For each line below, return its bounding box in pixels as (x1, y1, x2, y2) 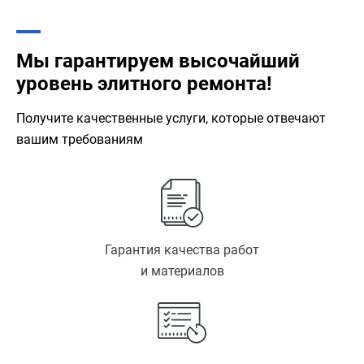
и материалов (140, 263, 224, 279)
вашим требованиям (16, 132, 143, 147)
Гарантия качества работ (105, 242, 259, 258)
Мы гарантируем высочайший (16, 50, 300, 72)
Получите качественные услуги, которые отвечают (16, 110, 326, 126)
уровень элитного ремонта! (16, 72, 272, 95)
